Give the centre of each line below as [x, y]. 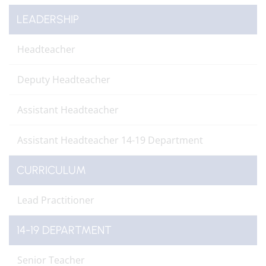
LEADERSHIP [48, 19]
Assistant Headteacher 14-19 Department [110, 140]
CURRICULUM [51, 170]
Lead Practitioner [56, 200]
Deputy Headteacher [64, 80]
